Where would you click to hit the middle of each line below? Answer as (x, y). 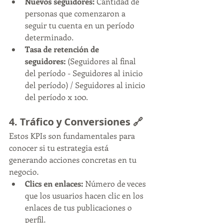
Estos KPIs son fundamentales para (73, 136)
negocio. (24, 171)
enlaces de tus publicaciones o (79, 207)
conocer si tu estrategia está (60, 148)
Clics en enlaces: (54, 183)
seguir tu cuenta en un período (81, 25)
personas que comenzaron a (76, 13)
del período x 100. (56, 97)
